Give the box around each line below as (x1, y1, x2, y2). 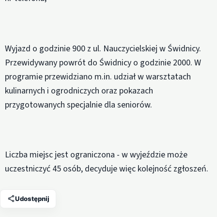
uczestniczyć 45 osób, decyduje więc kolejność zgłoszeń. (5, 163, 208, 175)
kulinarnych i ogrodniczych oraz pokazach (5, 84, 153, 97)
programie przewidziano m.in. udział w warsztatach (5, 70, 191, 83)
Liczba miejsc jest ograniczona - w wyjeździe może (5, 149, 187, 161)
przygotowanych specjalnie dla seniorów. (5, 98, 152, 111)
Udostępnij (15, 194, 49, 202)
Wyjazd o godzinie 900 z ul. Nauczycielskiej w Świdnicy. (5, 42, 201, 55)
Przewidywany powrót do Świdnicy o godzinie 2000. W (5, 56, 201, 69)
